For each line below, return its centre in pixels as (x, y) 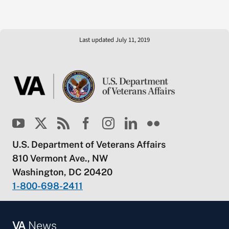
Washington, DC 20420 (62, 172)
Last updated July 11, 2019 (114, 40)
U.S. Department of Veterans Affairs (89, 145)
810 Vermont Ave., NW (60, 158)
